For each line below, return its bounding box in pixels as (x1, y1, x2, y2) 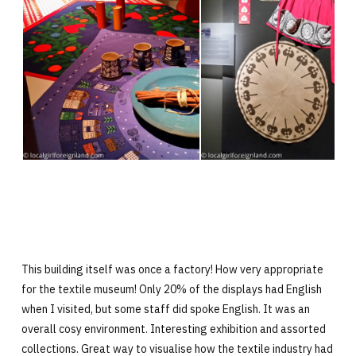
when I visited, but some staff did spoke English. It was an (21, 302, 310, 316)
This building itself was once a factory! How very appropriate (21, 262, 323, 277)
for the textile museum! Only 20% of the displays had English (21, 282, 322, 296)
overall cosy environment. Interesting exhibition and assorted (21, 322, 326, 336)
